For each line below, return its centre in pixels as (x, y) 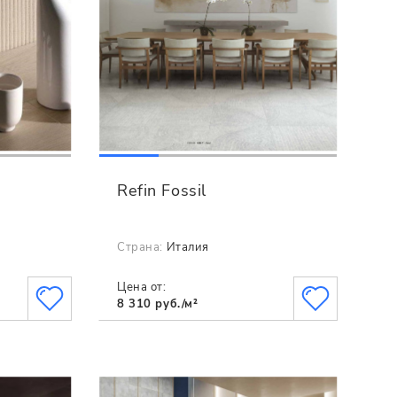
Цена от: (142, 287)
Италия (187, 248)
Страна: (140, 248)
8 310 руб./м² (158, 304)
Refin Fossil (162, 190)
